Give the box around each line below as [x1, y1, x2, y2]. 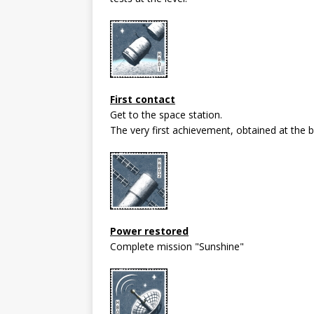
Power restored [110, 224, 189, 238]
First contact [110, 92, 175, 106]
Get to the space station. [110, 107, 222, 121]
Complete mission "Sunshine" [110, 239, 244, 253]
